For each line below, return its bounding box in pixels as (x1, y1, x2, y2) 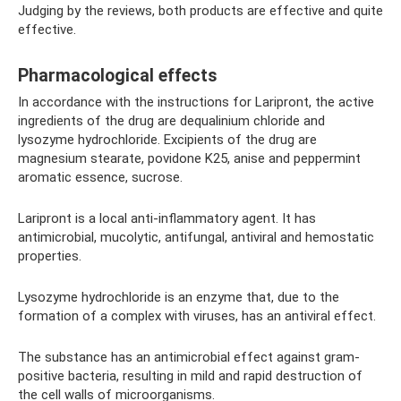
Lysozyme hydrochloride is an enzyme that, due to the (18, 289, 339, 306)
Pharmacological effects (18, 64, 218, 86)
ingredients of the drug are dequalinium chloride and (18, 113, 325, 130)
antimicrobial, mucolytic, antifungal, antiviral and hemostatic (18, 229, 374, 246)
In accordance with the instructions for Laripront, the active (18, 94, 374, 111)
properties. (18, 248, 81, 265)
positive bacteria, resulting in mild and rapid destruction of (18, 368, 363, 385)
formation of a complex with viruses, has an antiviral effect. (18, 308, 376, 325)
